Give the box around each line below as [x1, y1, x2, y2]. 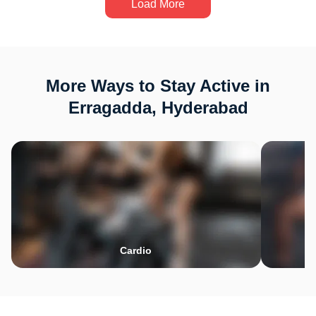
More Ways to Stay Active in [46, 76, 270, 95]
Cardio [120, 245, 152, 256]
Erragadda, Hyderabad [68, 98, 248, 117]
